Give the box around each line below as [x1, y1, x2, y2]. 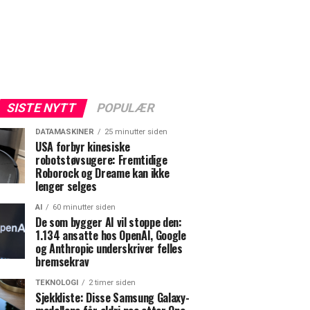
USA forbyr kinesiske [35, 138, 130, 155]
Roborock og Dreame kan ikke [35, 164, 170, 181]
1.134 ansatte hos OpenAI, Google [35, 226, 186, 244]
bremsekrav [35, 253, 89, 270]
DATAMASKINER [35, 127, 94, 136]
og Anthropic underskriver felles [35, 239, 183, 257]
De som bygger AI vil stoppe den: [35, 213, 182, 230]
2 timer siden [89, 277, 136, 287]
